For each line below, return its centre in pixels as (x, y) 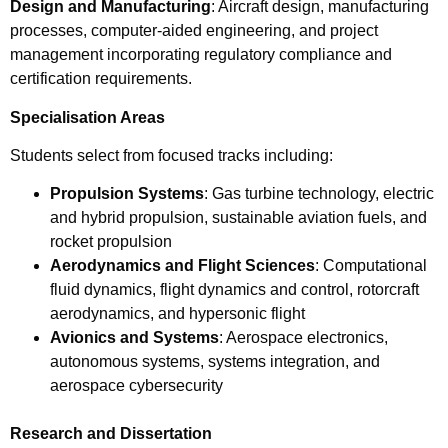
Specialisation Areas (87, 117)
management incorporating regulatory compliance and (201, 55)
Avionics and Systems (134, 338)
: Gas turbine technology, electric (319, 194)
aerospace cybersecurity (136, 386)
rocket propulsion (111, 242)
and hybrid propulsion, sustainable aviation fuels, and (238, 218)
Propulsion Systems (127, 194)
